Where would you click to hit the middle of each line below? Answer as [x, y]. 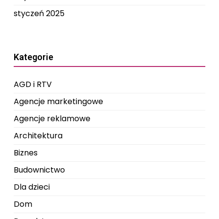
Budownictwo [39, 170]
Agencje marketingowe [58, 101]
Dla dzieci [32, 187]
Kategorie [33, 57]
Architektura [38, 136]
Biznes [26, 153]
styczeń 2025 [39, 13]
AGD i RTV [33, 84]
